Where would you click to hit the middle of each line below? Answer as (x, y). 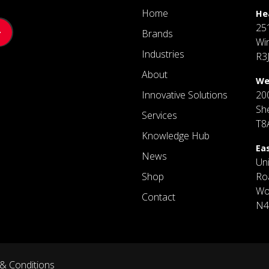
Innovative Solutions (185, 95)
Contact (159, 197)
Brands (157, 34)
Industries (163, 54)
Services (159, 116)
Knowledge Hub (176, 136)
